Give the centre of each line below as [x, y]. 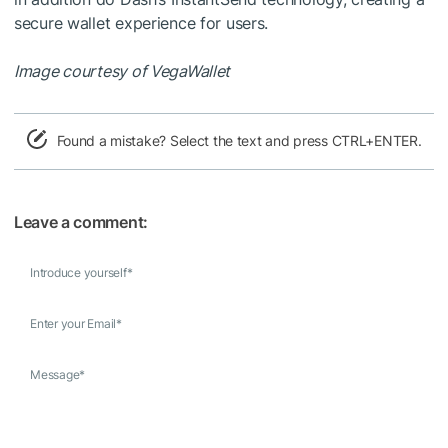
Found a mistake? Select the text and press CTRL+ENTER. [239, 140]
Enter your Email [73, 323]
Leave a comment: [81, 221]
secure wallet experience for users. [141, 22]
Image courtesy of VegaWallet [122, 70]
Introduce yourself [78, 272]
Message [55, 374]
